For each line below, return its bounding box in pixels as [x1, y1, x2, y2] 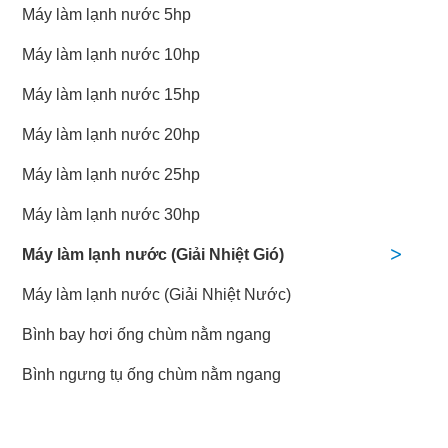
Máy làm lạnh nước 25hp [21, 166, 200, 184]
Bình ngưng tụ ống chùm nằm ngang [21, 366, 281, 384]
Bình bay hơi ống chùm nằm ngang [21, 326, 271, 344]
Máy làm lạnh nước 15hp [21, 86, 200, 104]
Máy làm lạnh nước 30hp [21, 206, 200, 224]
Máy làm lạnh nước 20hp [21, 126, 200, 144]
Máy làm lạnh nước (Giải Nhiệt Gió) [21, 246, 284, 264]
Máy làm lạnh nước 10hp [21, 46, 200, 64]
